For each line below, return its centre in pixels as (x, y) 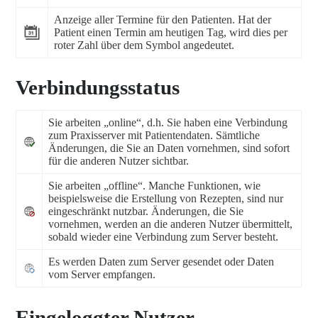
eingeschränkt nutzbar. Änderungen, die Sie (146, 212)
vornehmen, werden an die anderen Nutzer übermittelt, (170, 224)
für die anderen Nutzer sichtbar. (119, 161)
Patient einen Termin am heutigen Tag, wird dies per (171, 32)
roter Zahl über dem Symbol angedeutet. (144, 45)
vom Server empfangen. (102, 275)
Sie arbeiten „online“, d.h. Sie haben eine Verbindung (168, 123)
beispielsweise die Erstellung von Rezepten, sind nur (166, 199)
